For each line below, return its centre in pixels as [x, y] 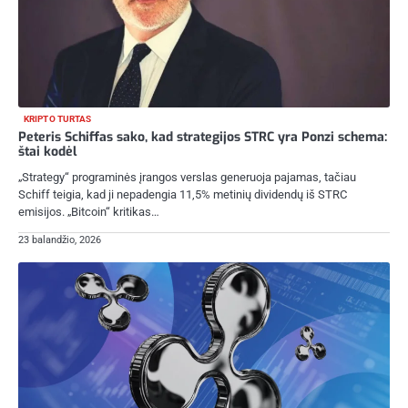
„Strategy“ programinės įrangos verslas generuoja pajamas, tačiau [187, 178]
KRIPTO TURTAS [58, 119]
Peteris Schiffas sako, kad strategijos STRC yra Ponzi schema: [203, 138]
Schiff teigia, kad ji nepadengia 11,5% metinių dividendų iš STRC [183, 195]
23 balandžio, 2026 [60, 240]
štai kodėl [47, 152]
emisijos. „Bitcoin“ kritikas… [89, 212]
